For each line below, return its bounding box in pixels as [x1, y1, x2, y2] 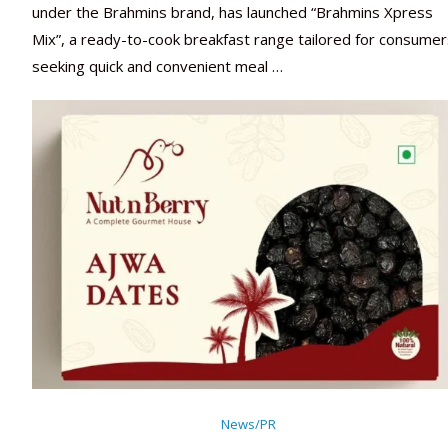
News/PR [221, 415, 277, 434]
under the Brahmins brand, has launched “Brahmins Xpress [32, 2, 433, 23]
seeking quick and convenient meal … [32, 56, 283, 77]
